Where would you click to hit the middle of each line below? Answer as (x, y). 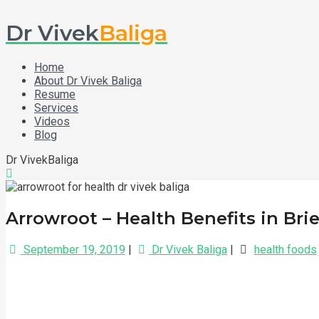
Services (56, 108)
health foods (285, 250)
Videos (52, 122)
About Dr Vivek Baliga (88, 81)
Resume (55, 95)
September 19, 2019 (74, 250)
